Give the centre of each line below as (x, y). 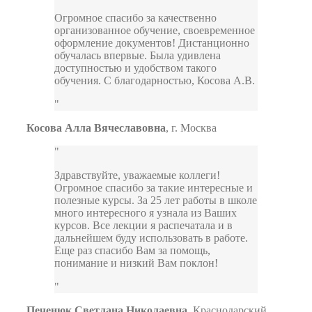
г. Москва (194, 128)
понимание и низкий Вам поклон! (136, 263)
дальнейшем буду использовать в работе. (151, 238)
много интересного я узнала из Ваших (146, 213)
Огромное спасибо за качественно (135, 18)
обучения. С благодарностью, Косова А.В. (155, 81)
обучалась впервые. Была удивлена (138, 56)
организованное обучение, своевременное (155, 31)
